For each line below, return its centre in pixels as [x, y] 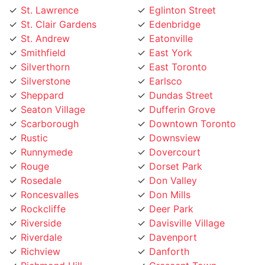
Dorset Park [176, 152]
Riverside [41, 209]
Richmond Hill [51, 251]
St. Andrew [45, 24]
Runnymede [47, 138]
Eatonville [171, 24]
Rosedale [41, 166]
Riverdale [41, 223]
